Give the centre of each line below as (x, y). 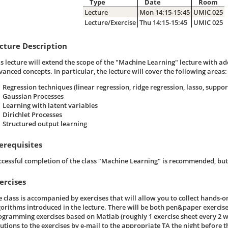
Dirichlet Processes (32, 114)
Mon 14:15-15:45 (164, 12)
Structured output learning (45, 123)
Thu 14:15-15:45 (163, 22)
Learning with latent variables (50, 105)
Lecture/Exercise (110, 22)
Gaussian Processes (33, 96)
